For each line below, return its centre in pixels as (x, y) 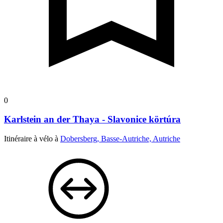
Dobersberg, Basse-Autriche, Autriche (120, 139)
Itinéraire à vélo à (32, 139)
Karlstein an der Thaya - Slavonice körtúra (92, 119)
